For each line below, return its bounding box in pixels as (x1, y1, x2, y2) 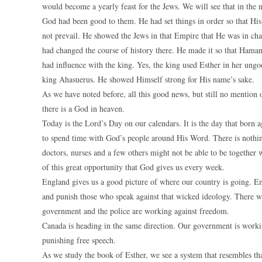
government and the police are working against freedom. (42, 205, 229, 216)
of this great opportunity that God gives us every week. (42, 161, 225, 173)
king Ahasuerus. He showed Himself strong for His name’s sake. (42, 74, 254, 85)
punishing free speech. (42, 235, 116, 246)
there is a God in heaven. (42, 103, 125, 114)
